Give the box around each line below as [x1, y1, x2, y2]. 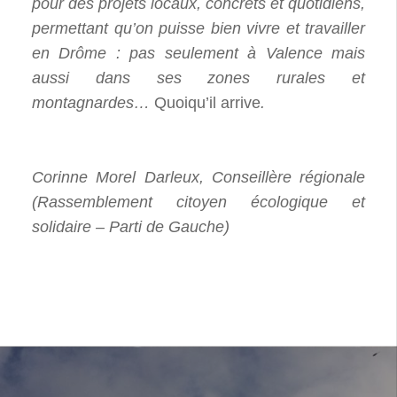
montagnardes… [32, 94, 154, 112]
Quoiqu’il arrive [154, 94, 261, 112]
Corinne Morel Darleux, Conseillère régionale [32, 168, 365, 186]
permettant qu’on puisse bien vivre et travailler [32, 19, 365, 37]
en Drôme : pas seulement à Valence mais [32, 44, 365, 62]
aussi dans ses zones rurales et [32, 69, 365, 87]
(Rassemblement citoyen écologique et [32, 193, 365, 211]
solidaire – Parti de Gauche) [32, 218, 230, 236]
